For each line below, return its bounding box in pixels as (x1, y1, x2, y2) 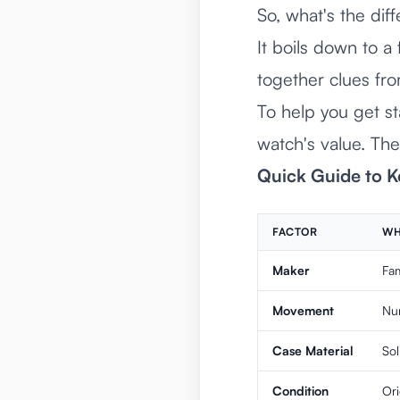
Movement (272, 303, 334, 319)
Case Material (272, 343, 354, 359)
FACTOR (272, 225, 318, 239)
